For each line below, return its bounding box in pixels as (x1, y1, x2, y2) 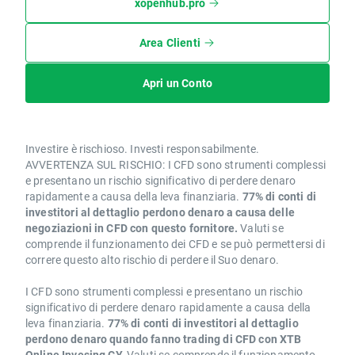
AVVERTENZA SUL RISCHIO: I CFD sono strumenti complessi (25, 157, 326, 173)
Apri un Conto (143, 75, 212, 91)
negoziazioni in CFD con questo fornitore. (25, 220, 239, 236)
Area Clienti (139, 35, 200, 51)
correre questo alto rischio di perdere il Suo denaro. (25, 252, 279, 268)
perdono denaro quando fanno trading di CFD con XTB (25, 331, 302, 347)
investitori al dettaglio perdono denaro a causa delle (25, 204, 295, 220)
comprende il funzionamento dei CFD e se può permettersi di (25, 236, 325, 252)
